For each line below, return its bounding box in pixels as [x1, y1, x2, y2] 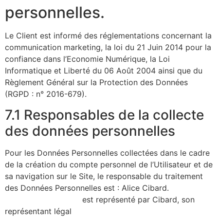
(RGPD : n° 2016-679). [5, 89, 87, 99]
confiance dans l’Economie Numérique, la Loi [5, 54, 170, 64]
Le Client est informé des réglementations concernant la [5, 31, 212, 41]
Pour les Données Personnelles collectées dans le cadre [5, 147, 210, 158]
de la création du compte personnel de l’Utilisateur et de [5, 159, 213, 169]
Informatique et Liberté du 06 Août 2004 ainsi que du [5, 66, 202, 76]
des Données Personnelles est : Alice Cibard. [5, 182, 169, 193]
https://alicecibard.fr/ [5, 194, 82, 204]
